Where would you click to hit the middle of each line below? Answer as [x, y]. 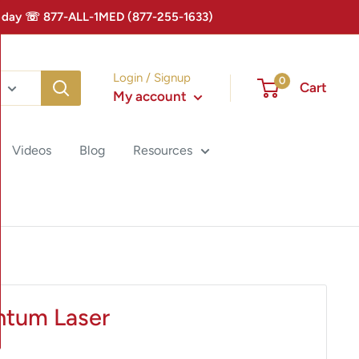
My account [151, 96]
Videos [32, 150]
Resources [163, 150]
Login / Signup [152, 78]
